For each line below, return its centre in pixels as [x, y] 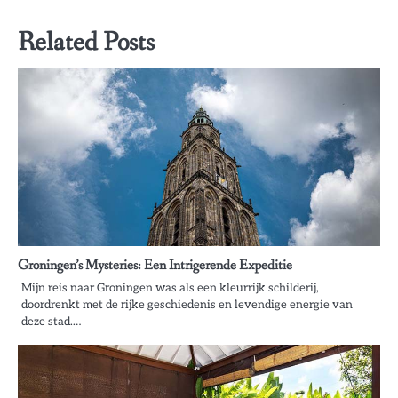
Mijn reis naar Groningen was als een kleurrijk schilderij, [170, 288]
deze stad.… [51, 322]
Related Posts [86, 43]
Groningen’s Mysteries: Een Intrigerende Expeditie [155, 266]
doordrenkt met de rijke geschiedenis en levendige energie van [187, 305]
